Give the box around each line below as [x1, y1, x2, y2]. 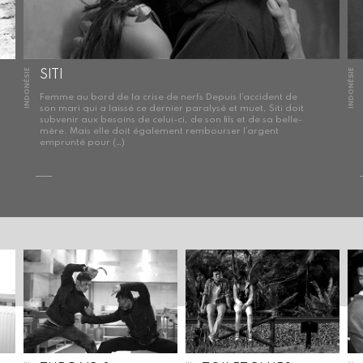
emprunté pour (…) [40, 137, 125, 147]
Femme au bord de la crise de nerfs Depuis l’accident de [40, 92, 297, 102]
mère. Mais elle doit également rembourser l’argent [40, 126, 279, 136]
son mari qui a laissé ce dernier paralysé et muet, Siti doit [40, 103, 304, 113]
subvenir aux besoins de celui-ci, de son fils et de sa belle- [40, 114, 302, 125]
